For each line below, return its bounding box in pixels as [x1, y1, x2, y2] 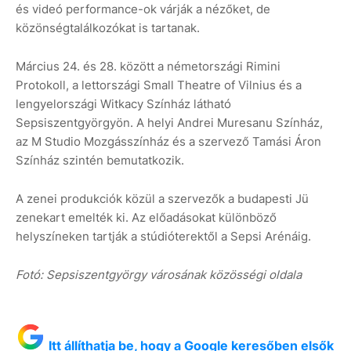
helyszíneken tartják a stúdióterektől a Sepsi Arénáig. [16, 229, 311, 244]
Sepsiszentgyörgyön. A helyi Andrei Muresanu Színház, [16, 115, 323, 131]
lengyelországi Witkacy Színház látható [16, 96, 231, 112]
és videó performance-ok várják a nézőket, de [16, 2, 270, 17]
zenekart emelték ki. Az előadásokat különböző [16, 210, 277, 226]
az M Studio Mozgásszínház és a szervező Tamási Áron [16, 134, 321, 150]
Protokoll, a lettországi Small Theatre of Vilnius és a [16, 78, 302, 93]
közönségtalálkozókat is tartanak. [16, 20, 200, 36]
